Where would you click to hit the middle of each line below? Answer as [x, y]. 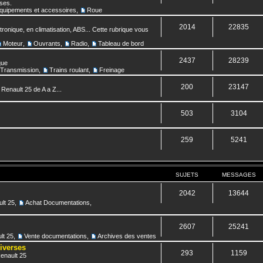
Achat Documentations [58, 202]
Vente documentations [55, 236]
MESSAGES [239, 174]
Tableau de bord [121, 43]
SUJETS [187, 174]
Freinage [112, 70]
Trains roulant [69, 70]
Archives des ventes [127, 236]
